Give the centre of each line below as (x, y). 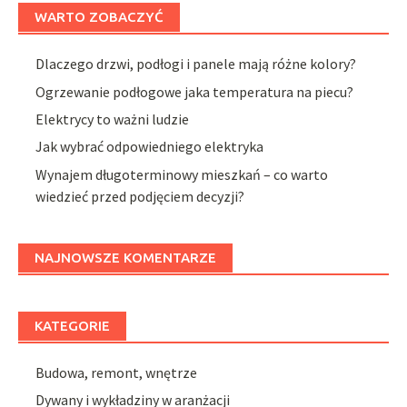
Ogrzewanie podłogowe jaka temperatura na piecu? (195, 91)
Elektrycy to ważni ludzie (113, 119)
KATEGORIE (72, 325)
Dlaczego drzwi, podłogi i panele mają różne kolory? (196, 64)
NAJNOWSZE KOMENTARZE (125, 257)
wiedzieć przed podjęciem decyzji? (140, 196)
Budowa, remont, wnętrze (117, 372)
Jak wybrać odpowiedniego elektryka (150, 147)
